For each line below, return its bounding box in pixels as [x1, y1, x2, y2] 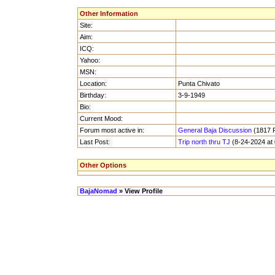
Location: [80, 80, 107, 87]
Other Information [80, 10, 138, 17]
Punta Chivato [178, 80, 220, 87]
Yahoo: [80, 56, 100, 64]
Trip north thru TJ [178, 138, 230, 145]
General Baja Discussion [178, 126, 252, 134]
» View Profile [117, 187, 163, 195]
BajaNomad [80, 187, 117, 195]
